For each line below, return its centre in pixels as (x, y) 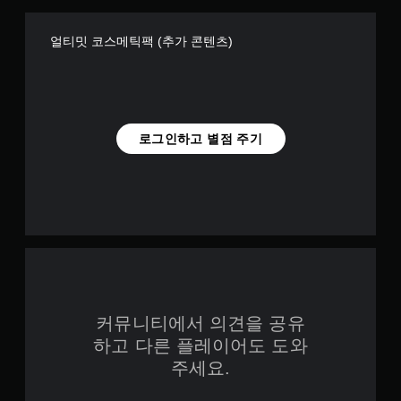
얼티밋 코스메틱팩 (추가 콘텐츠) (141, 41)
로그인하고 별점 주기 (200, 138)
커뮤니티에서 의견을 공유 (200, 323)
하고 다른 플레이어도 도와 (200, 346)
